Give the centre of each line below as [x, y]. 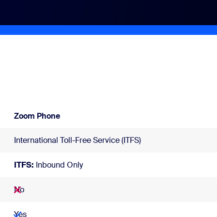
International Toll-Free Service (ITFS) [77, 140]
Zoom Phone [37, 116]
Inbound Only [58, 165]
